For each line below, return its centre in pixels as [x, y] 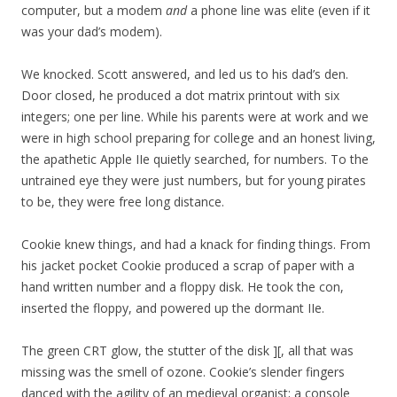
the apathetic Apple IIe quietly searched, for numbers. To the [195, 159]
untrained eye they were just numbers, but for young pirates [194, 180]
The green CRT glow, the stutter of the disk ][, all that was [187, 350]
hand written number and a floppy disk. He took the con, [183, 287]
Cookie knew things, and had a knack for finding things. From [196, 244]
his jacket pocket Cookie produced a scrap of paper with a [188, 265]
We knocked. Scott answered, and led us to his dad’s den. [185, 74]
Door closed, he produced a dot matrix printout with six [180, 95]
